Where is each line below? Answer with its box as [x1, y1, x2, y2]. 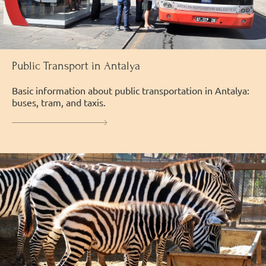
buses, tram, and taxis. [12, 96, 106, 108]
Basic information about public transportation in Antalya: [12, 84, 249, 96]
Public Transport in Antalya [12, 58, 140, 72]
